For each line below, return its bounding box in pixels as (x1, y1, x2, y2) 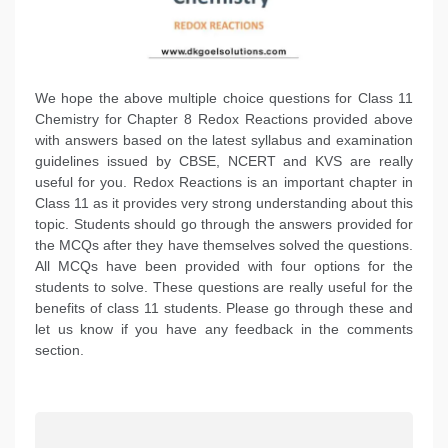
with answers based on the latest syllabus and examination (35, 131, 413, 148)
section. (35, 341, 84, 358)
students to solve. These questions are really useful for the (35, 278, 413, 295)
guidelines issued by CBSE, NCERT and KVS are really (35, 152, 413, 169)
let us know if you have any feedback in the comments (35, 320, 413, 337)
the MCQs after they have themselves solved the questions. (35, 236, 413, 253)
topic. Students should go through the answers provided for (35, 215, 413, 232)
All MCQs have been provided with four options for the (35, 257, 413, 274)
